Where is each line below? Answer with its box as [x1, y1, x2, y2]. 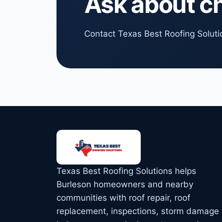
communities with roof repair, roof [56, 192, 190, 203]
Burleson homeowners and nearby [56, 179, 193, 189]
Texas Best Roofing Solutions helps [56, 166, 196, 176]
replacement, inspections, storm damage [56, 206, 219, 216]
